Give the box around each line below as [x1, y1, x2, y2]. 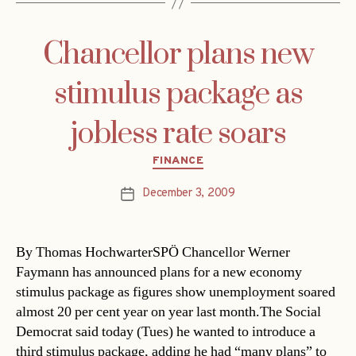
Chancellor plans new [42, 36, 314, 75]
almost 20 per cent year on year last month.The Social [16, 302, 321, 321]
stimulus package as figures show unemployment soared [16, 282, 335, 301]
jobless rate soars [70, 115, 286, 154]
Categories [177, 149, 246, 168]
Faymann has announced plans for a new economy [16, 262, 302, 281]
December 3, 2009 [142, 185, 235, 201]
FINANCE [152, 154, 204, 168]
